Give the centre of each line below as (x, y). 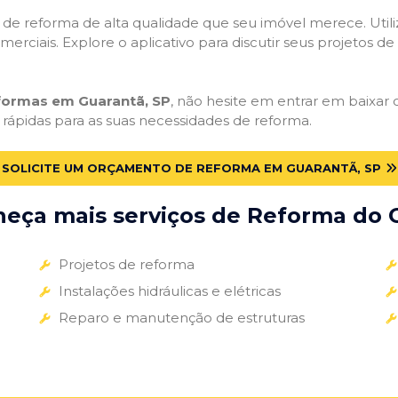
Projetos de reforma (126, 264)
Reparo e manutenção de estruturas (181, 317)
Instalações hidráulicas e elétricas (169, 291)
